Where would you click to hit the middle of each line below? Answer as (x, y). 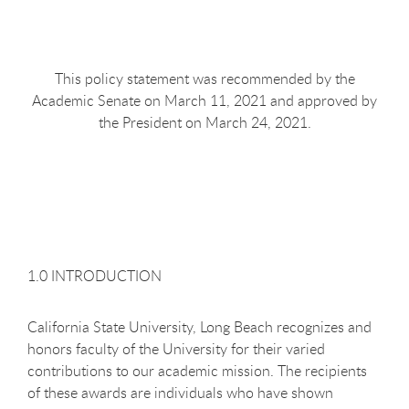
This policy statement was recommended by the (204, 78)
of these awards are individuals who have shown (180, 392)
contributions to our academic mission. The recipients (197, 370)
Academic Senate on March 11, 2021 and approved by (204, 100)
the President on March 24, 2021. (204, 122)
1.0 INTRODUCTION (94, 275)
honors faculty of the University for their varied (176, 348)
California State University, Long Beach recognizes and (199, 326)
